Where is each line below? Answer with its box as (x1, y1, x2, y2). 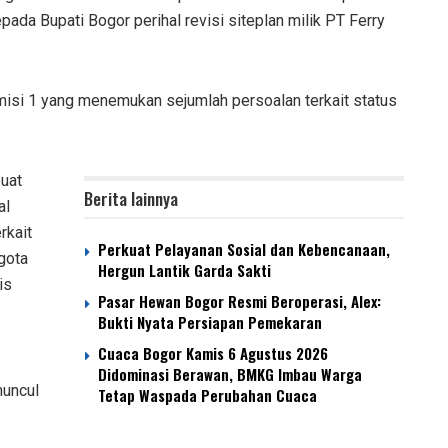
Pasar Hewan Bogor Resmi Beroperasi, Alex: (98, 290, 381, 313)
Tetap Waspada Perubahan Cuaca (98, 384, 317, 407)
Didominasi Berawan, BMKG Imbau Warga (98, 363, 362, 386)
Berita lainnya (84, 186, 178, 212)
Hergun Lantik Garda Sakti (98, 259, 271, 282)
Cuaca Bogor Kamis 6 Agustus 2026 (98, 342, 328, 365)
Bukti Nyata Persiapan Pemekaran (98, 311, 322, 334)
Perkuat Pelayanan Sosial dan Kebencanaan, (98, 238, 390, 261)
